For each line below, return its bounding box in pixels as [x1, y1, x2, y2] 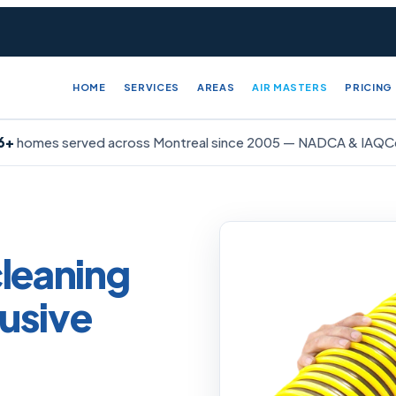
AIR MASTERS [252, 81, 328, 93]
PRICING [345, 81, 393, 93]
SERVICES [123, 81, 179, 93]
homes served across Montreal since [13, 133, 247, 150]
